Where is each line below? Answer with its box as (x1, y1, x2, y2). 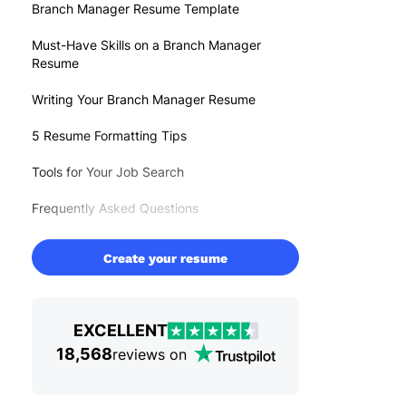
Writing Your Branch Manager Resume (32, 91, 256, 107)
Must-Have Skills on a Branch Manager (32, 36, 261, 53)
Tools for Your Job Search (32, 163, 184, 179)
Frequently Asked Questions (32, 199, 198, 216)
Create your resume (103, 250, 227, 266)
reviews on (111, 344, 187, 363)
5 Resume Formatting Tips (32, 127, 187, 143)
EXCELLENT (72, 320, 168, 340)
